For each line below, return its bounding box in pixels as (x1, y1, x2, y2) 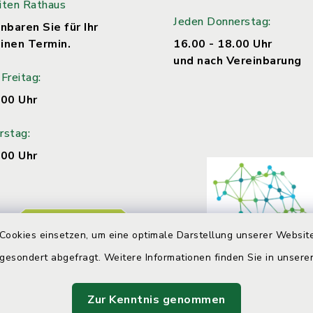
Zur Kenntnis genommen (87, 292, 226, 307)
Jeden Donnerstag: (173, 14, 271, 30)
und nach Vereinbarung (173, 53, 302, 69)
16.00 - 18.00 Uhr (173, 36, 272, 52)
